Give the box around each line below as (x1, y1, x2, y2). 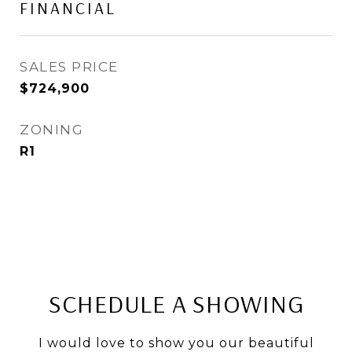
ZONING (20, 122, 83, 137)
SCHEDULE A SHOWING (48, 288, 304, 319)
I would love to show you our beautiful (38, 335, 314, 350)
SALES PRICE (20, 59, 119, 75)
